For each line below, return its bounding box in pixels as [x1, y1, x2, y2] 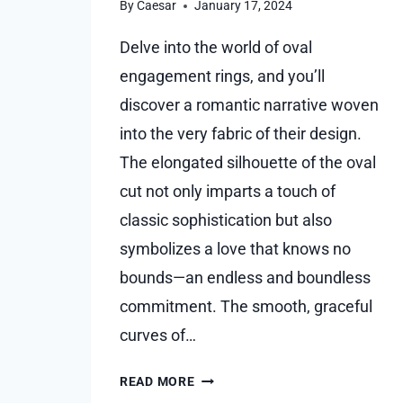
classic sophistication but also [120, 210, 332, 230]
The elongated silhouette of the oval [120, 153, 376, 173]
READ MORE [120, 374, 195, 390]
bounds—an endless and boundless [120, 268, 371, 288]
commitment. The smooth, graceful [120, 297, 372, 317]
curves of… [120, 326, 196, 345]
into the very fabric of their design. [120, 124, 362, 144]
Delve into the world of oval [120, 38, 312, 58]
